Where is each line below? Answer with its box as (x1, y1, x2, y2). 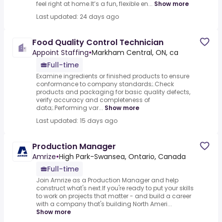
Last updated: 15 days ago (36, 116, 117, 125)
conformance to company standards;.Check (36, 80, 174, 89)
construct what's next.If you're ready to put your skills (36, 184, 194, 193)
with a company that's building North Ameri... (36, 200, 172, 209)
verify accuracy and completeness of (36, 96, 150, 105)
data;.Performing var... (36, 104, 103, 112)
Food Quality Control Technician (32, 37, 164, 49)
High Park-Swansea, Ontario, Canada (59, 152, 186, 162)
